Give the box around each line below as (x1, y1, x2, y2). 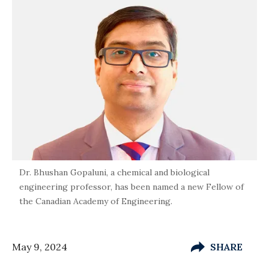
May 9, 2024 (12, 240, 67, 253)
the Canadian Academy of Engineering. (19, 195, 172, 207)
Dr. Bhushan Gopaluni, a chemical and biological (19, 166, 210, 178)
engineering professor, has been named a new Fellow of (19, 181, 244, 192)
